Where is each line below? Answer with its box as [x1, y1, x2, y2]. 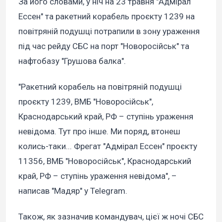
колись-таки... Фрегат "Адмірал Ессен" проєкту [18, 141, 197, 152]
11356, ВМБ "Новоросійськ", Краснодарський [18, 156, 191, 166]
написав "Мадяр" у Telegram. [18, 186, 127, 196]
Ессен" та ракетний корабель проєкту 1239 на [18, 11, 195, 22]
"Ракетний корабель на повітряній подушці [18, 82, 182, 92]
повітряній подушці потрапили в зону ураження [18, 26, 200, 37]
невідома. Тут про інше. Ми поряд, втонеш [18, 126, 180, 137]
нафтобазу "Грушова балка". [18, 56, 126, 66]
